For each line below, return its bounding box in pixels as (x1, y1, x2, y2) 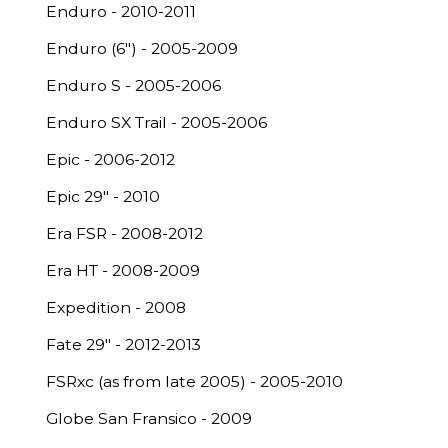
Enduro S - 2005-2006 (46, 76, 221, 95)
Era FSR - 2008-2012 (46, 224, 203, 243)
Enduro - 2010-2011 (46, 2, 196, 21)
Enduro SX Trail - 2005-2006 (46, 113, 267, 132)
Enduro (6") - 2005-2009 (46, 39, 238, 58)
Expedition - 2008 (46, 298, 186, 317)
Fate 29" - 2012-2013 (46, 335, 201, 354)
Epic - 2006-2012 (46, 150, 175, 169)
